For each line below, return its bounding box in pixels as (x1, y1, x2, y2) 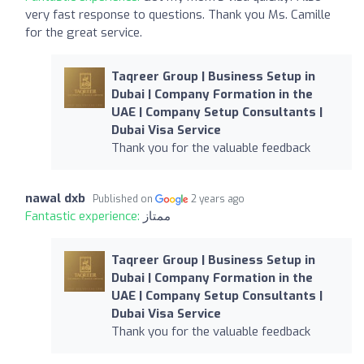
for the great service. (25, 24, 142, 41)
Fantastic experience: (25, 207, 143, 224)
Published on (93, 192, 155, 206)
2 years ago (191, 192, 245, 206)
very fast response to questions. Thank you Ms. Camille (25, 6, 331, 23)
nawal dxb (25, 189, 85, 206)
